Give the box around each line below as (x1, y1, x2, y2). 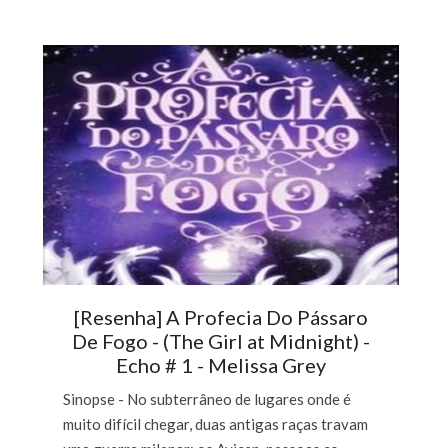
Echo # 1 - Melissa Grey (116, 353, 327, 378)
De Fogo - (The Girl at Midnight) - (72, 329, 371, 354)
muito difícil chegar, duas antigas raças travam (63, 415, 369, 434)
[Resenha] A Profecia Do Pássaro (74, 305, 369, 330)
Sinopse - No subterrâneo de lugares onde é (63, 390, 352, 409)
